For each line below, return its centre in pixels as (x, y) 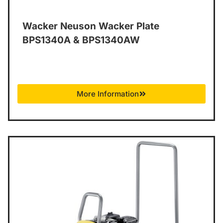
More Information (108, 94)
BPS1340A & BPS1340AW (81, 40)
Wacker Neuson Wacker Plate (91, 26)
